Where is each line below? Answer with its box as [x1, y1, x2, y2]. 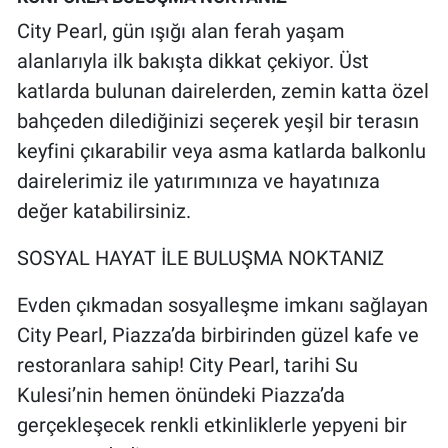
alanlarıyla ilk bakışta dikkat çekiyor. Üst [17, 48, 369, 73]
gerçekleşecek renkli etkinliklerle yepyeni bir [17, 412, 407, 437]
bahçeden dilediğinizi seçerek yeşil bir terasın [17, 108, 419, 133]
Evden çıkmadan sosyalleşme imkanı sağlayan [17, 292, 428, 317]
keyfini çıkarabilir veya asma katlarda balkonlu [17, 138, 426, 163]
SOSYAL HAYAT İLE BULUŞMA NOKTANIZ [17, 245, 384, 270]
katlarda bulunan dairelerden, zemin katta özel [17, 78, 429, 103]
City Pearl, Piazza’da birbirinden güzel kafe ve [17, 322, 419, 347]
